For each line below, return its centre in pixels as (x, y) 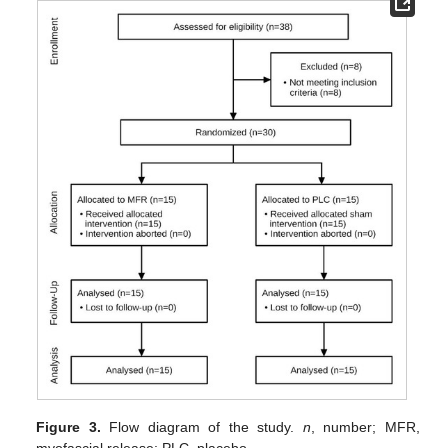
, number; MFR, (365, 427)
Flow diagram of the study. (201, 427)
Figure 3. (68, 427)
